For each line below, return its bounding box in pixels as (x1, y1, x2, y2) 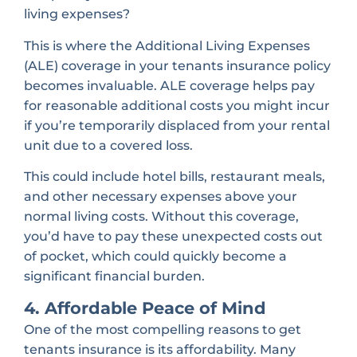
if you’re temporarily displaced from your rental (24, 117, 330, 133)
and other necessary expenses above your (24, 188, 297, 204)
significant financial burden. (24, 268, 205, 284)
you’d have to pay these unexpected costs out (24, 228, 323, 244)
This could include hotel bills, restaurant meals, (24, 168, 325, 184)
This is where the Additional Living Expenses (24, 37, 310, 53)
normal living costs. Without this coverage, (24, 208, 299, 224)
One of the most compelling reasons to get (24, 322, 301, 338)
